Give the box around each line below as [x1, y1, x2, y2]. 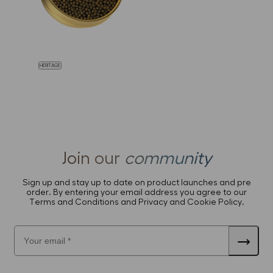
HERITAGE [40, 63, 60, 69]
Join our [62, 150, 124, 168]
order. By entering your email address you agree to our [26, 188, 247, 197]
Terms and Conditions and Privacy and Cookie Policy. [29, 198, 244, 207]
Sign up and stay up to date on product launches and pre [22, 179, 251, 188]
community [124, 150, 211, 168]
